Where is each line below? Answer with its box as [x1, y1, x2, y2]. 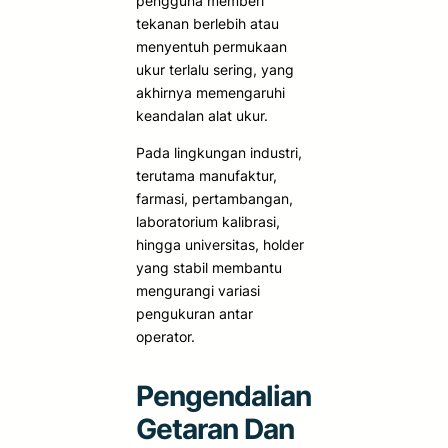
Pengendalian [136, 378, 311, 413]
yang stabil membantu [136, 258, 282, 276]
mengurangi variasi [136, 281, 260, 299]
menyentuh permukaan [136, 37, 287, 55]
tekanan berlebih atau [136, 14, 279, 32]
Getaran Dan [136, 411, 294, 446]
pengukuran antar [136, 304, 253, 322]
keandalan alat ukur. [136, 106, 268, 124]
